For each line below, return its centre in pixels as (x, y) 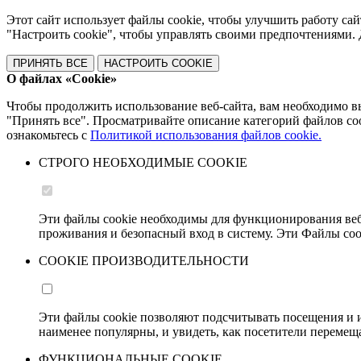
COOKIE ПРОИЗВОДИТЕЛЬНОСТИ (144, 261)
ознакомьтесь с (48, 135)
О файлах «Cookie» (62, 79)
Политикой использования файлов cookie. (206, 135)
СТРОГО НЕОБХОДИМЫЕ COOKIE (143, 162)
